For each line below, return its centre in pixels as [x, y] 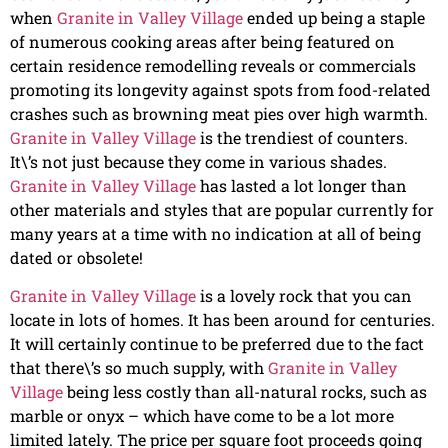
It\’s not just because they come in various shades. [198, 161]
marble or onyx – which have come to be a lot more [202, 415]
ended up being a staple [334, 17]
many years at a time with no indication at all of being [215, 233]
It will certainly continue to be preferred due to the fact [217, 343]
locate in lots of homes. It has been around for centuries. [222, 319]
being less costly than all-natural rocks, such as [245, 391]
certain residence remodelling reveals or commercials [213, 65]
